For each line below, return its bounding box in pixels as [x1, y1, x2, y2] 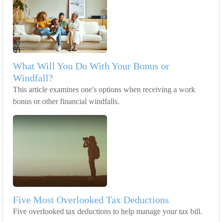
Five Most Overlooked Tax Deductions [13, 194, 169, 206]
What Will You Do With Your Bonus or [13, 60, 169, 72]
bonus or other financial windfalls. [13, 97, 119, 106]
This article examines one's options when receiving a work [13, 85, 195, 94]
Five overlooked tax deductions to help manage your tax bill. [13, 207, 202, 216]
